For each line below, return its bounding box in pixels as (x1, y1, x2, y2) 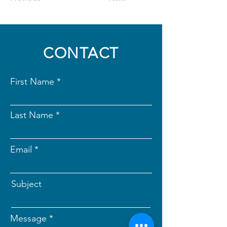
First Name (10, 76, 54, 87)
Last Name (10, 109, 53, 121)
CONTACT (43, 44, 119, 62)
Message (10, 213, 47, 224)
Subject (11, 178, 42, 190)
